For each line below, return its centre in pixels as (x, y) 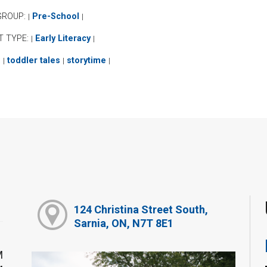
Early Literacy (63, 38)
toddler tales (33, 60)
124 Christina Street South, (141, 210)
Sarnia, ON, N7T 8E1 (123, 223)
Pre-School (55, 16)
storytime (86, 60)
